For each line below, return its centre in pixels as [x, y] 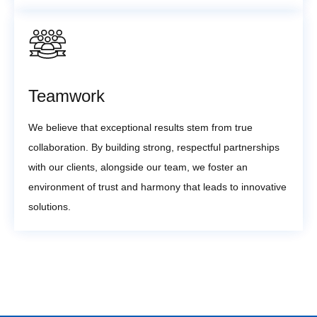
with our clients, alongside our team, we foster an [138, 167]
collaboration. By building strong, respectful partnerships [154, 147]
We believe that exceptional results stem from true [140, 127]
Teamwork [67, 96]
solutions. [50, 206]
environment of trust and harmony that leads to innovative [157, 186]
